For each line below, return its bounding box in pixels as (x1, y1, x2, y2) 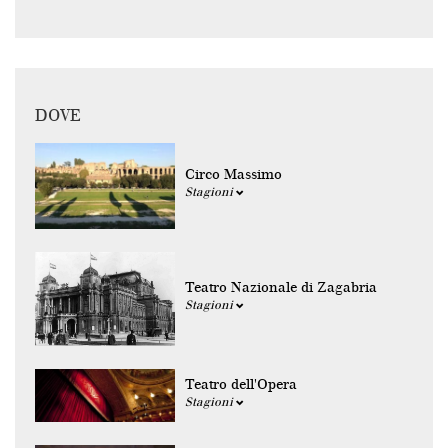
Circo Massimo (185, 166, 282, 184)
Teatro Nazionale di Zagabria (185, 279, 377, 297)
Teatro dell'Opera (185, 376, 297, 394)
